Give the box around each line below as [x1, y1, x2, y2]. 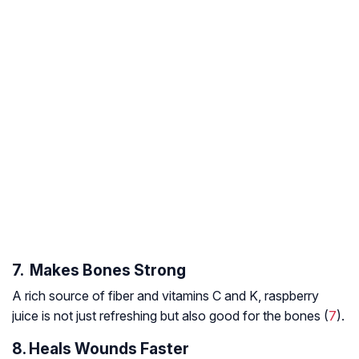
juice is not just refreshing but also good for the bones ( [12, 308, 329, 325]
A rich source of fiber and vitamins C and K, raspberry [12, 288, 319, 305]
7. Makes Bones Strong [12, 260, 186, 280]
